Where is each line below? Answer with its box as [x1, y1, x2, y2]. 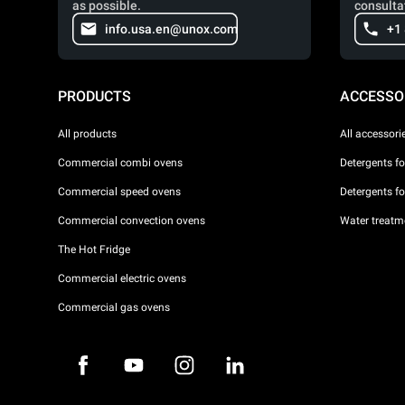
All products [58, 127, 117, 140]
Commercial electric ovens [58, 271, 186, 285]
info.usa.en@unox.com [105, 22, 238, 36]
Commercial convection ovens [58, 213, 205, 227]
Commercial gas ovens [58, 300, 170, 314]
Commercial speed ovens [58, 184, 181, 198]
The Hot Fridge [58, 242, 130, 256]
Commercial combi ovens [58, 155, 183, 169]
